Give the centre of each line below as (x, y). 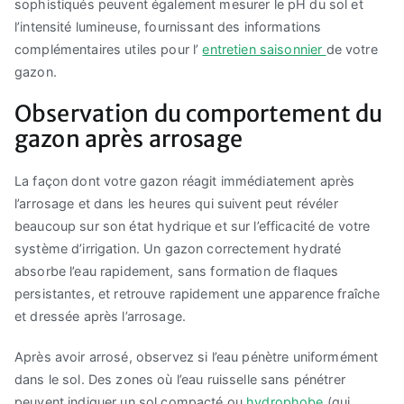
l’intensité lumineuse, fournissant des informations (168, 26)
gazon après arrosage (129, 138)
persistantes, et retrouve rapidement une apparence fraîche (197, 293)
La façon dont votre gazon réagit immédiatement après (185, 180)
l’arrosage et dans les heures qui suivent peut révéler (176, 203)
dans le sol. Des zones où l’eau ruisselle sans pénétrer (180, 380)
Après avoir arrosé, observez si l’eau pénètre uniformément (197, 357)
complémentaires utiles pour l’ (109, 49)
